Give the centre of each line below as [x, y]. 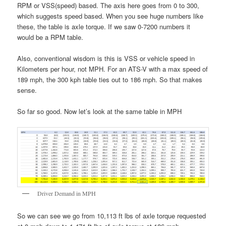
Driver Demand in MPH [67, 193]
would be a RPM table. [50, 37]
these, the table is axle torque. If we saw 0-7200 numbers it [104, 26]
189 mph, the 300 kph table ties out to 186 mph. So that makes [110, 80]
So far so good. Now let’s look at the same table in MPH [100, 111]
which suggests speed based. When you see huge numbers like [110, 16]
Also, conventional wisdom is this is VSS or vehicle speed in [106, 59]
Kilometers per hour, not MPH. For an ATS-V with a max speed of [113, 69]
